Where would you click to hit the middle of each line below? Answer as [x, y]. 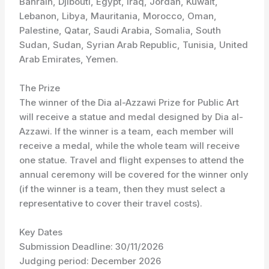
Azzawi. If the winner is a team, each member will [127, 131]
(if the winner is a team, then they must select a [122, 189]
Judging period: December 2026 [90, 261]
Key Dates [41, 232]
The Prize [40, 88]
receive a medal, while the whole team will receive [130, 146]
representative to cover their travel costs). [111, 203]
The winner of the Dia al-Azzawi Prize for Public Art [129, 102]
